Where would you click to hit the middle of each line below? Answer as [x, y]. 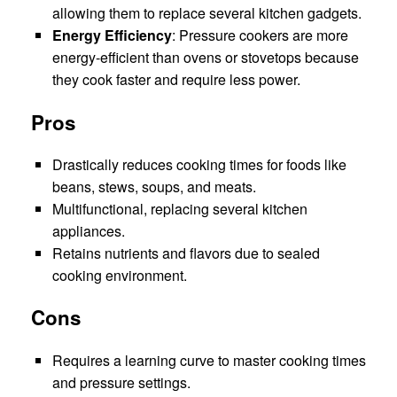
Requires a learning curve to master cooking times [209, 360]
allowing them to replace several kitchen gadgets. [207, 13]
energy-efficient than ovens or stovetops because [206, 58]
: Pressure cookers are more [260, 35]
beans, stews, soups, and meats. [154, 187]
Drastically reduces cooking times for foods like [199, 165]
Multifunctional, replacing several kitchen [180, 209]
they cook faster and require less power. [176, 80]
